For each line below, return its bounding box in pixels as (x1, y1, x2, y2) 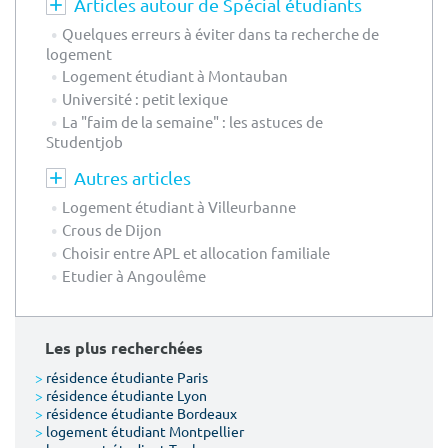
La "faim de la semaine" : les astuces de (62, 112, 323, 132)
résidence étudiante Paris (43, 368, 208, 387)
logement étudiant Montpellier (43, 422, 244, 441)
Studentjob (46, 132, 123, 152)
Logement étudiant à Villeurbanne (62, 197, 296, 217)
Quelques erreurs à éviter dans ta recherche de (62, 24, 379, 44)
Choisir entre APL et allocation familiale (62, 243, 330, 263)
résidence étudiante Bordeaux (43, 404, 237, 423)
